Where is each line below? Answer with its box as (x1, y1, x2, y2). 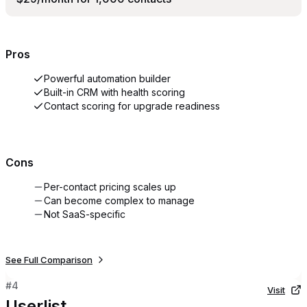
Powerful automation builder (44, 73, 171, 85)
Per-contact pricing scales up (44, 180, 176, 193)
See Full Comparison (5, 254, 93, 265)
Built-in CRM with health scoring (44, 86, 185, 99)
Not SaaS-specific (44, 208, 125, 220)
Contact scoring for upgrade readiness (44, 100, 220, 112)
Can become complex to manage (44, 194, 195, 206)
